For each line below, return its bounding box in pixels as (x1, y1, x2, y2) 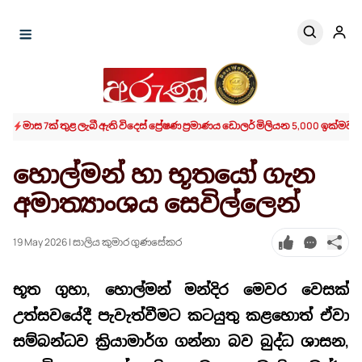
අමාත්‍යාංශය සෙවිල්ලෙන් (13, 188, 300, 219)
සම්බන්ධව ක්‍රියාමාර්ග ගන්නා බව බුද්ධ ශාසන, (13, 331, 349, 351)
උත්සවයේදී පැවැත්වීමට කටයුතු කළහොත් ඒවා (13, 305, 349, 325)
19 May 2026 (13, 235, 67, 249)
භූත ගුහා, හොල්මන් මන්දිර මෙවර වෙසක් (13, 280, 349, 299)
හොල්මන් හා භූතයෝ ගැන (13, 159, 315, 190)
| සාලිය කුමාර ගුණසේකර (69, 235, 182, 249)
